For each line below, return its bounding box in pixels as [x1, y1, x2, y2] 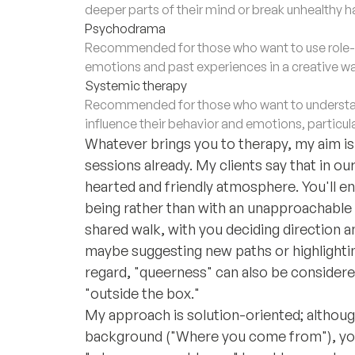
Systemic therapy [85, 78, 187, 94]
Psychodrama [85, 21, 166, 36]
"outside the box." [85, 284, 200, 302]
